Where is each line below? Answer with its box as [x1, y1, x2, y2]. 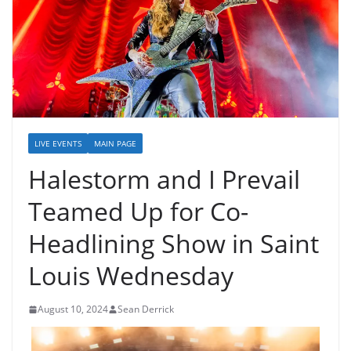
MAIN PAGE [94, 138, 136, 150]
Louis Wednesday [28, 259, 233, 293]
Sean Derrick [118, 302, 174, 317]
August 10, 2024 [38, 302, 108, 317]
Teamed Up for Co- [28, 194, 248, 229]
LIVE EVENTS [34, 138, 81, 150]
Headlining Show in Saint [28, 226, 319, 261]
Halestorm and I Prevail [28, 162, 300, 197]
